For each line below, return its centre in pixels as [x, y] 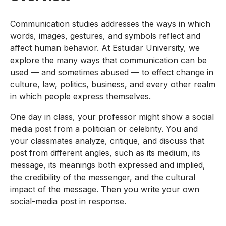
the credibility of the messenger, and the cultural [103, 177]
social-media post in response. [68, 202]
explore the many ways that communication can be [108, 60]
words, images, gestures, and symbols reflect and [105, 36]
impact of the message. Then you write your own [105, 189]
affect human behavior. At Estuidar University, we [105, 48]
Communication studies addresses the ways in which [110, 24]
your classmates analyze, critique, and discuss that [107, 141]
